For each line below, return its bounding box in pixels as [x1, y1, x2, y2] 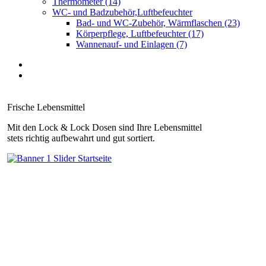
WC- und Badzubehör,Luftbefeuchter [52, 7, 192, 17]
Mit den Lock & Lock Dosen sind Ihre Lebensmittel [7, 122, 202, 132]
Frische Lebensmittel [7, 102, 85, 112]
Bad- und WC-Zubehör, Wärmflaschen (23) [76, 18, 240, 28]
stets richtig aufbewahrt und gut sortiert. [7, 133, 155, 143]
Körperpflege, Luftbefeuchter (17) [76, 28, 204, 39]
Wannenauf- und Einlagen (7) [76, 39, 187, 49]
